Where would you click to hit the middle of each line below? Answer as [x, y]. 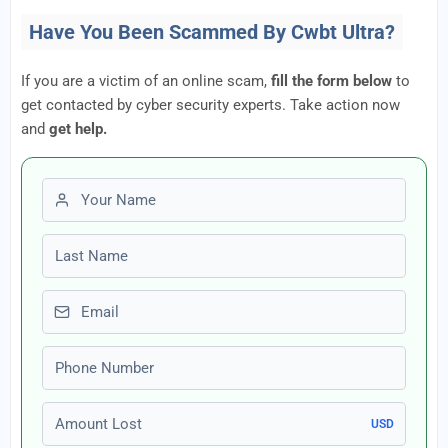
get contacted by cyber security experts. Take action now [210, 105]
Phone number [92, 357]
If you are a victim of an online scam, [146, 81]
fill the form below [331, 81]
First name [78, 189]
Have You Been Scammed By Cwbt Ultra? [212, 32]
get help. [78, 129]
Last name [78, 245]
